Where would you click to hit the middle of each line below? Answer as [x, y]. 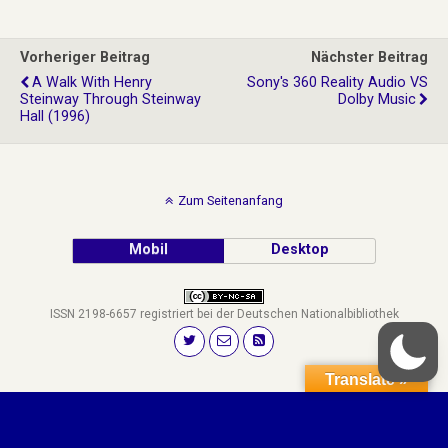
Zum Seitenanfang [230, 200]
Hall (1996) [55, 116]
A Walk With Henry [92, 82]
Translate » [366, 379]
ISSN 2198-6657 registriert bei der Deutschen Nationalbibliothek [224, 314]
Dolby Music [377, 99]
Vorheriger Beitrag [85, 57]
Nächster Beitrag [369, 57]
